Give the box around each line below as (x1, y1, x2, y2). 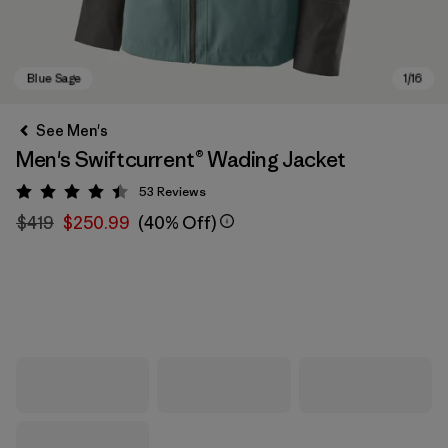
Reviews (157, 183, 206, 200)
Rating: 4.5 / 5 (73, 185, 167, 205)
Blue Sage (37, 293, 115, 314)
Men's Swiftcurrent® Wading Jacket (16, 146, 346, 173)
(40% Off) (138, 212, 216, 234)
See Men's (36, 121, 108, 140)
